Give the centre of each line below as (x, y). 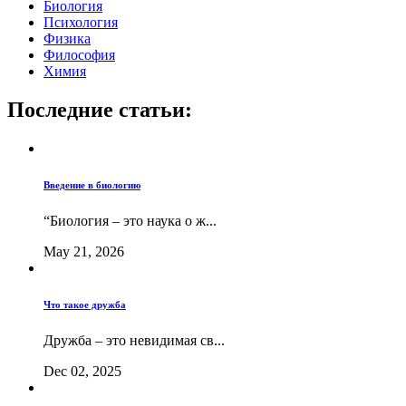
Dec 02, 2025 (82, 372)
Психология (81, 23)
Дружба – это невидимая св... (134, 341)
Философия (79, 55)
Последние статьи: (100, 110)
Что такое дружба (85, 305)
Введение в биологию (92, 185)
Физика (67, 39)
